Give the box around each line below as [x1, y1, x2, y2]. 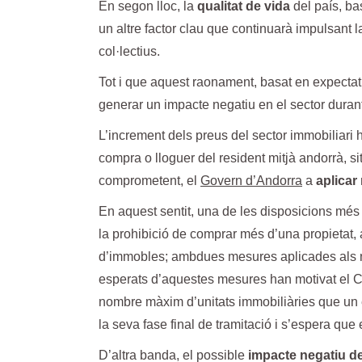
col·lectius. [99, 44, 160, 59]
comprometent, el [99, 174, 200, 188]
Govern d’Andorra [200, 174, 302, 188]
